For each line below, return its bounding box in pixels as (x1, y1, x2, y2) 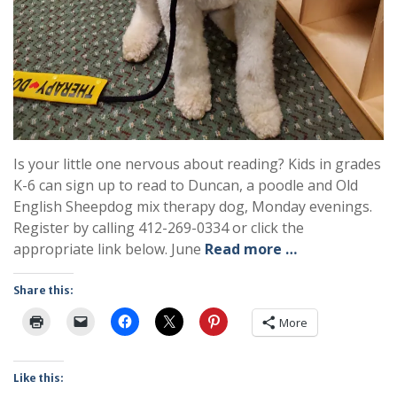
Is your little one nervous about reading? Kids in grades (13, 154, 381, 175)
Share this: (13, 284, 74, 298)
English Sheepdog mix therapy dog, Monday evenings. (13, 197, 372, 217)
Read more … (205, 239, 297, 260)
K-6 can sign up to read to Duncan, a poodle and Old (13, 175, 358, 196)
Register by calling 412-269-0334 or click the (13, 218, 304, 238)
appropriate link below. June (13, 239, 205, 260)
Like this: (13, 371, 64, 385)
